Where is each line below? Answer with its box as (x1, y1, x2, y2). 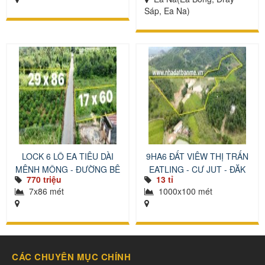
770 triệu (27, 173, 62, 185)
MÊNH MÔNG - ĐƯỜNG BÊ (15, 163, 120, 175)
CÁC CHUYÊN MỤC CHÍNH (12, 250, 131, 263)
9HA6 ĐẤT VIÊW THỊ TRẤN (146, 150, 248, 162)
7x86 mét (27, 185, 64, 197)
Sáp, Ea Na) (144, 5, 190, 17)
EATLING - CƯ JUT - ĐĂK (149, 163, 245, 175)
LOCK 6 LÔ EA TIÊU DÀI (22, 150, 114, 162)
